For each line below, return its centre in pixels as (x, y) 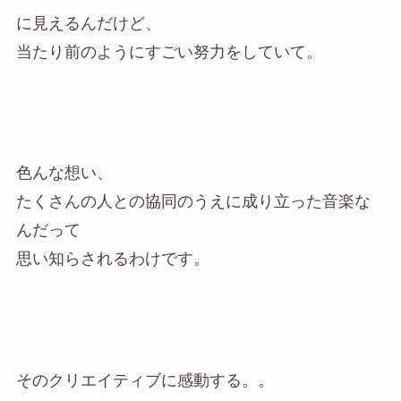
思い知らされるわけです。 (112, 259)
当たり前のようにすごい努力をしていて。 (169, 51)
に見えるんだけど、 (88, 23)
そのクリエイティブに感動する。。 (145, 381)
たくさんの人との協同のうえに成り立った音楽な (193, 202)
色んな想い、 (64, 173)
